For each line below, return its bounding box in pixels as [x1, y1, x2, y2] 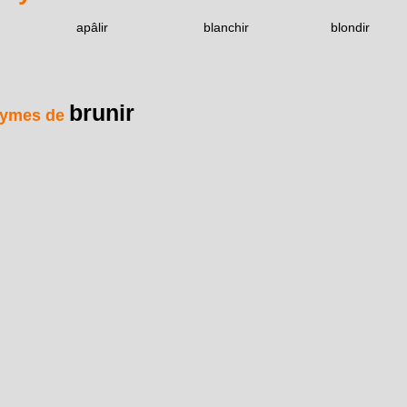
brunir [69, 99, 134, 125]
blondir [331, 20, 370, 35]
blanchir [203, 20, 249, 35]
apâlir [76, 20, 108, 35]
